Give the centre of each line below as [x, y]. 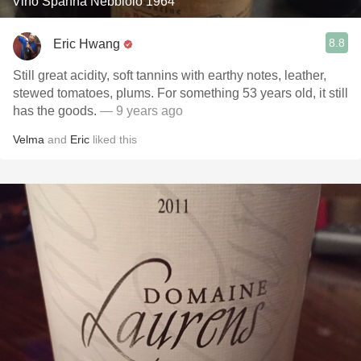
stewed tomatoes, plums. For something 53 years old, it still [180, 93]
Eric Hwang [87, 44]
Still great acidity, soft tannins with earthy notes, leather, [170, 75]
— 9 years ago [141, 111]
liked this [113, 139]
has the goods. [56, 111]
